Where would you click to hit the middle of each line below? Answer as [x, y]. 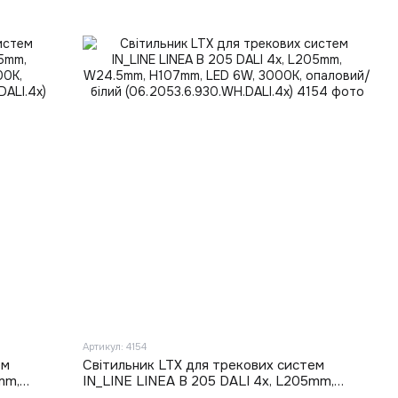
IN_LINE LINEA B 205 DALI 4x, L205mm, [209, 381]
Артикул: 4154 [115, 346]
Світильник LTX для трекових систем [204, 365]
